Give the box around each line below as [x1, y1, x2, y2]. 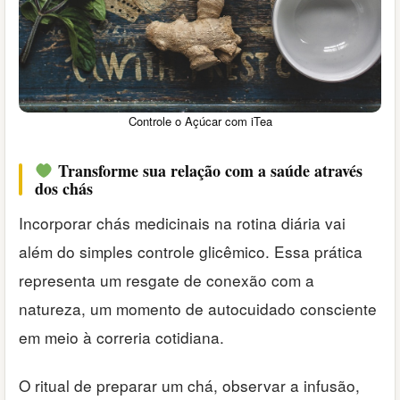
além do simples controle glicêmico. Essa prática [19, 239, 362, 262]
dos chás [35, 176, 93, 200]
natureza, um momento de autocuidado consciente [19, 296, 377, 320]
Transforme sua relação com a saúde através [53, 158, 362, 182]
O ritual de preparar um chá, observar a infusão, [19, 374, 360, 397]
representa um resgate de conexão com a [19, 268, 314, 291]
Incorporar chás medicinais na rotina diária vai [19, 211, 346, 234]
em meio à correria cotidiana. [19, 325, 224, 348]
